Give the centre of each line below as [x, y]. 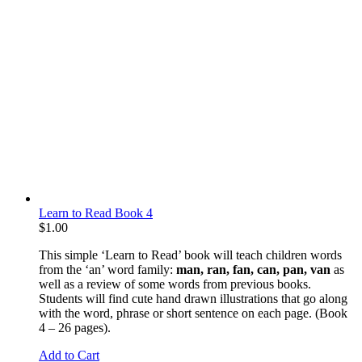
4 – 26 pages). [75, 327]
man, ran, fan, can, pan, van [252, 269]
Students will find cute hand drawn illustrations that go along [193, 298]
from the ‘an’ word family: [106, 269]
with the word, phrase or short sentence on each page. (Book [193, 313]
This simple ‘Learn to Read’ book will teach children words [190, 255]
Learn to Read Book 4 [96, 213]
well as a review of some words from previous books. [175, 284]
